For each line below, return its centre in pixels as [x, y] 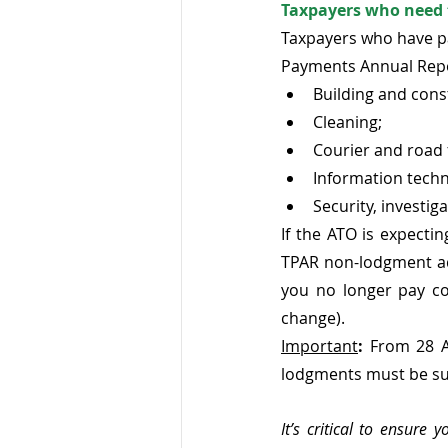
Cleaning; [347, 122]
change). [313, 318]
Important [319, 346]
